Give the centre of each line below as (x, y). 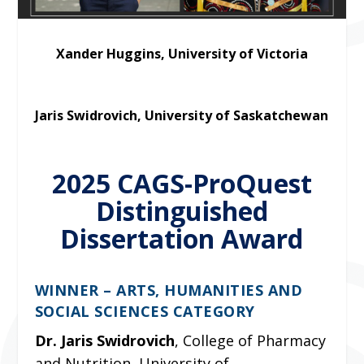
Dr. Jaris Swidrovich (104, 340)
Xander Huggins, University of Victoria (182, 53)
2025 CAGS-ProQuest (182, 183)
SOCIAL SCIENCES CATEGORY (145, 311)
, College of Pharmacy (250, 340)
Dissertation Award (182, 238)
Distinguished (182, 210)
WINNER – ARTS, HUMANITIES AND (169, 290)
